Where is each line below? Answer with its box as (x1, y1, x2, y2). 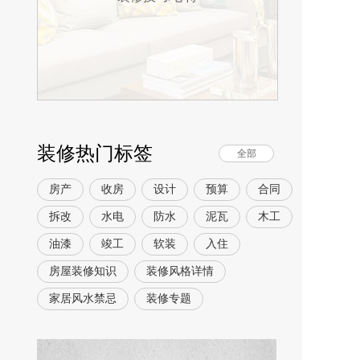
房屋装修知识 (49, 265, 117, 277)
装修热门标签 (37, 143, 153, 164)
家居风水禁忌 (49, 292, 117, 305)
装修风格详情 (146, 265, 214, 277)
